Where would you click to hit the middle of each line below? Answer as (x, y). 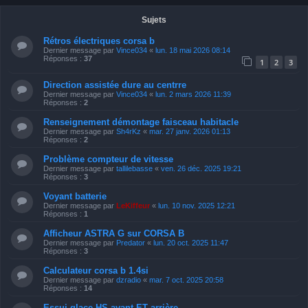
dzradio (129, 280)
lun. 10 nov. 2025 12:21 (197, 206)
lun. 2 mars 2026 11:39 (193, 95)
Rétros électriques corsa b (99, 41)
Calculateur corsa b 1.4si (96, 271)
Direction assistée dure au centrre (115, 85)
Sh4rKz (129, 132)
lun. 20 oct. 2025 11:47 (191, 243)
